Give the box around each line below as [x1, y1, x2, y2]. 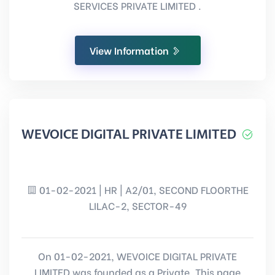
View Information [89, 43, 171, 57]
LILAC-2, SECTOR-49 [88, 198, 187, 212]
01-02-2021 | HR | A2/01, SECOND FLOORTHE [36, 182, 249, 196]
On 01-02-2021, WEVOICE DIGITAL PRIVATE [38, 249, 237, 263]
